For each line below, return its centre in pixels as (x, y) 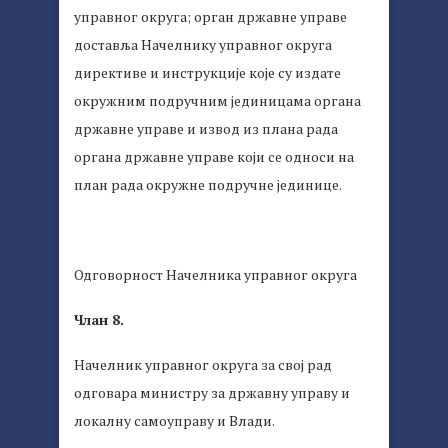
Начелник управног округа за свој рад (203, 365)
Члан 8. (99, 320)
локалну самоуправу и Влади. (174, 421)
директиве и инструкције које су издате (207, 73)
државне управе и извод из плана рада (206, 129)
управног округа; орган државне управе (210, 17)
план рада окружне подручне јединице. (208, 185)
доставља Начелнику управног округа (203, 45)
